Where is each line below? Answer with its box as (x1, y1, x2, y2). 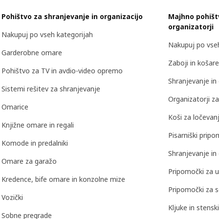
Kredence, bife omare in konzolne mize (1, 174, 125, 184)
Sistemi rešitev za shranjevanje (1, 84, 100, 93)
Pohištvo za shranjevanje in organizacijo (1, 11, 143, 21)
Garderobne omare (1, 47, 62, 57)
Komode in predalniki (1, 138, 68, 148)
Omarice (1, 102, 28, 111)
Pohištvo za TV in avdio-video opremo (1, 66, 123, 75)
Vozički (1, 192, 23, 202)
